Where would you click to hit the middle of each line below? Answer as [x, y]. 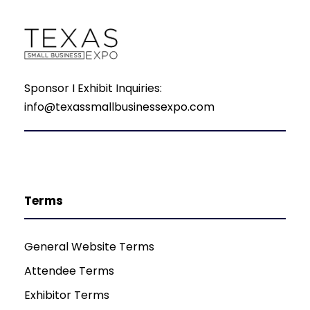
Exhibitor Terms [67, 295]
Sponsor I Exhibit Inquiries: [93, 88]
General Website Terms [89, 246]
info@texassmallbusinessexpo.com [119, 107]
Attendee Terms [69, 271]
